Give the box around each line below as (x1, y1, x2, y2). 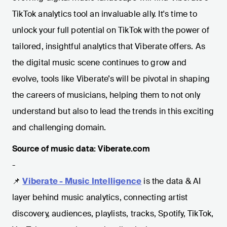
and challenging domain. (12, 122, 106, 133)
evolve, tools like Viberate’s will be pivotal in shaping (12, 73, 210, 84)
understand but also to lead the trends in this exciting (12, 105, 214, 117)
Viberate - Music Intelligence (22, 175, 142, 186)
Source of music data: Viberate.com (12, 143, 150, 154)
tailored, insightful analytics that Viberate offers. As (12, 41, 206, 52)
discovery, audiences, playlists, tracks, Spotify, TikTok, (12, 208, 214, 219)
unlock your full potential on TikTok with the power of (12, 24, 209, 35)
